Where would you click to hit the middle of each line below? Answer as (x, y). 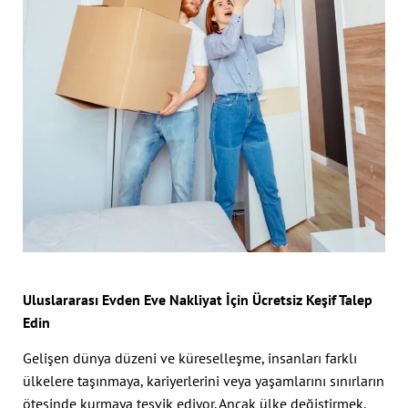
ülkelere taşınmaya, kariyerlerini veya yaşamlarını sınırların (204, 381)
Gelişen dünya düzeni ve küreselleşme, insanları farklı (190, 358)
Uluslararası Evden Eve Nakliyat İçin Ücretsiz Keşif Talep (198, 299)
